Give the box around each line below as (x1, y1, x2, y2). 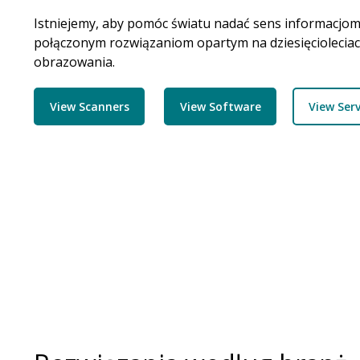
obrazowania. (34, 53, 115, 71)
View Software (179, 98, 261, 114)
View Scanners (49, 98, 129, 114)
